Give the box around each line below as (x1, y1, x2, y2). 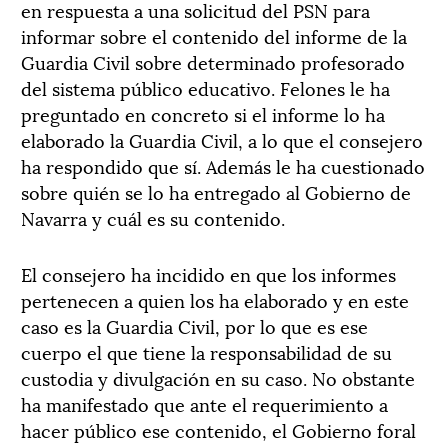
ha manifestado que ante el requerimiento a (21, 390, 388, 417)
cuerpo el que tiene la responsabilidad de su (21, 338, 392, 365)
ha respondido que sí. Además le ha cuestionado (21, 152, 425, 179)
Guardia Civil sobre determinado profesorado (21, 48, 405, 75)
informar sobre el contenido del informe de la (21, 22, 407, 49)
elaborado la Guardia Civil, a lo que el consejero (21, 126, 423, 153)
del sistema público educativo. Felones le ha (21, 74, 390, 101)
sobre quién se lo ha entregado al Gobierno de (21, 178, 411, 205)
